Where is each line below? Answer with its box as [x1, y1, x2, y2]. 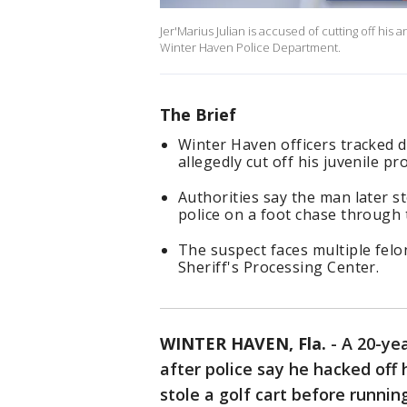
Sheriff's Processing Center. [178, 257, 380, 278]
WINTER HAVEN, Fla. [160, 333, 326, 355]
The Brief [160, 104, 236, 126]
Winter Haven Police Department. [160, 39, 343, 56]
